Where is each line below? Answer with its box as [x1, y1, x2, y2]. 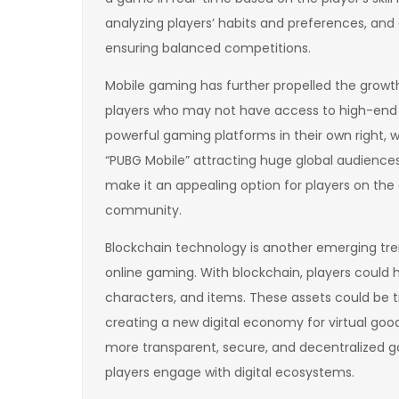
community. [105, 200, 182, 219]
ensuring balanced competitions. [105, 38, 311, 57]
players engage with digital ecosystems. [105, 362, 354, 381]
